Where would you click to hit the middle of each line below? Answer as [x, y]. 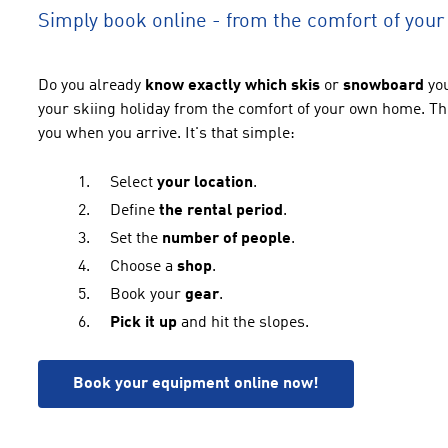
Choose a [143, 267]
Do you [61, 86]
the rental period [221, 211]
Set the [136, 239]
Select [133, 183]
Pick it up [145, 323]
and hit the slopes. [245, 323]
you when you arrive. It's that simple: [166, 134]
